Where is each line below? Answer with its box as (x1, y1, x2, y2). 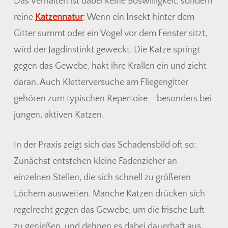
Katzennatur (35, 12, 83, 22)
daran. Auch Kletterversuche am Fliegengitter (13, 77, 188, 88)
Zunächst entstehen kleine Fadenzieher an (13, 156, 177, 166)
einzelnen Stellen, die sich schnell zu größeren (13, 172, 191, 183)
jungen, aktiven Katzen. (13, 109, 104, 120)
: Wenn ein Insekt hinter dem (82, 12, 194, 22)
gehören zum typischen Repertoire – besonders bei (13, 93, 211, 104)
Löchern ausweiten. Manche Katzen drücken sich (13, 188, 205, 199)
